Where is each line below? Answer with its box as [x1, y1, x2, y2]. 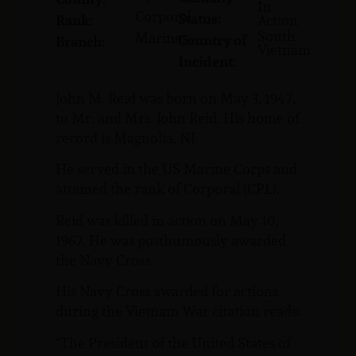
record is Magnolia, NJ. [56, 127, 198, 149]
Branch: [56, 31, 105, 52]
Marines [135, 27, 188, 48]
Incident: [178, 51, 236, 72]
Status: [178, 8, 221, 29]
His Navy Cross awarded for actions [56, 281, 278, 303]
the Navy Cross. [56, 249, 153, 271]
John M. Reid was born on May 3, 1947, [56, 87, 296, 109]
